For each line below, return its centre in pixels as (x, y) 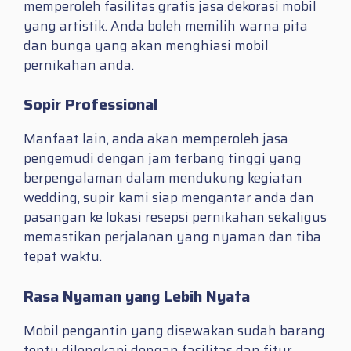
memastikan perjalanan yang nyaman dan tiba (172, 237)
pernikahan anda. (79, 65)
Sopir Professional (90, 105)
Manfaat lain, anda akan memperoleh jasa (156, 139)
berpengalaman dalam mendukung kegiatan (163, 178)
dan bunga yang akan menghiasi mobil (146, 45)
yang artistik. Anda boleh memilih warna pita (166, 25)
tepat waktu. (63, 257)
